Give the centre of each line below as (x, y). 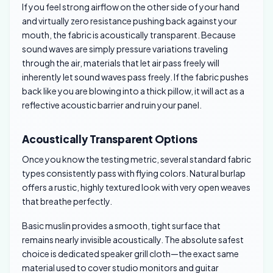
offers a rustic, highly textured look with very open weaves (136, 187)
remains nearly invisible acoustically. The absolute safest (133, 240)
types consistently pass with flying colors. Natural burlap (134, 173)
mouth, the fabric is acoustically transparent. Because (129, 34)
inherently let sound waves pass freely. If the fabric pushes (135, 76)
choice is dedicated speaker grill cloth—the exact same (130, 254)
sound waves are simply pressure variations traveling (125, 48)
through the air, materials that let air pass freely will (121, 62)
